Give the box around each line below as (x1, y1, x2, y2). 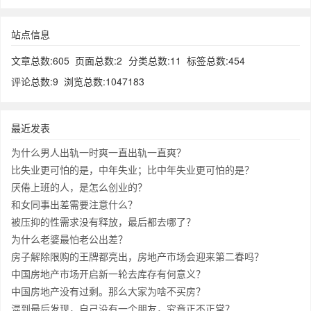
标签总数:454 (186, 53, 245, 67)
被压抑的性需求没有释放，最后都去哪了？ (11, 215, 196, 228)
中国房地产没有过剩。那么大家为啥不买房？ (11, 284, 205, 298)
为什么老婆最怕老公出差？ (11, 232, 128, 246)
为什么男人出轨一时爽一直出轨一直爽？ (11, 145, 186, 159)
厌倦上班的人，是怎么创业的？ (11, 180, 147, 194)
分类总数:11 (128, 53, 181, 67)
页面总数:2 (75, 53, 123, 67)
